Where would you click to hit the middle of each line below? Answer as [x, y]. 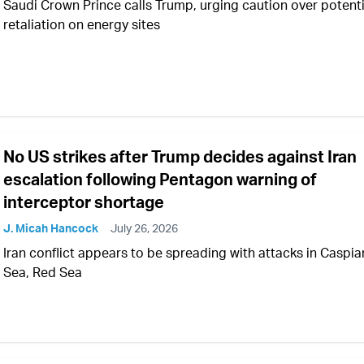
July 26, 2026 [144, 228]
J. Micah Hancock [51, 228]
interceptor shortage [84, 202]
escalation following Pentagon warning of [160, 180]
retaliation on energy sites [82, 25]
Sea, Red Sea [43, 273]
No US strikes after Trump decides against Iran [180, 157]
